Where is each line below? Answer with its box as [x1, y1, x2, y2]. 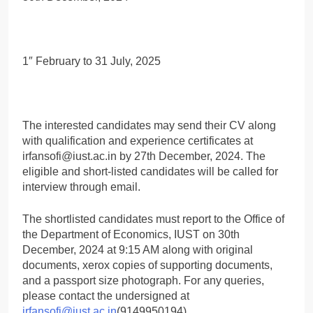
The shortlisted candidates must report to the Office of [22, 212, 284, 225]
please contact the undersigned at [22, 289, 189, 302]
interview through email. [22, 180, 140, 193]
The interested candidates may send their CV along [22, 119, 276, 131]
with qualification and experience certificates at [22, 134, 253, 147]
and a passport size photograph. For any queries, [22, 274, 264, 286]
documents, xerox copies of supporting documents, [22, 259, 272, 271]
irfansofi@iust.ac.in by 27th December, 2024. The [22, 150, 265, 162]
